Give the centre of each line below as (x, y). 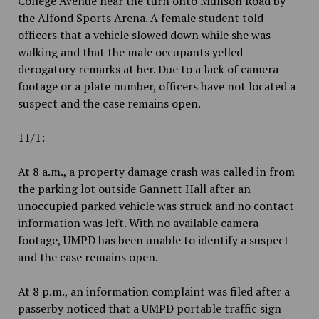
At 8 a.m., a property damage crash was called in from (156, 172)
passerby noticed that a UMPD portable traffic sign (149, 309)
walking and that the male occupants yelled (130, 52)
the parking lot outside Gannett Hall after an (134, 189)
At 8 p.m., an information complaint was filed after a (153, 292)
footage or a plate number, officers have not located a (156, 87)
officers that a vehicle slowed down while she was (144, 35)
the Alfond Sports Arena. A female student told (140, 18)
